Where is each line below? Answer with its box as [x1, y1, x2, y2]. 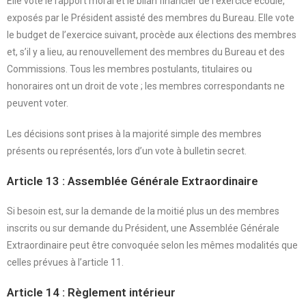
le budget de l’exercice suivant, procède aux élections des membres [7, 29, 296, 40]
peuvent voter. [7, 97, 68, 109]
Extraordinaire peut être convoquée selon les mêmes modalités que [7, 239, 298, 251]
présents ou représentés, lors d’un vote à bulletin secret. [7, 145, 247, 156]
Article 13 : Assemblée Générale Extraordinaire [7, 173, 258, 188]
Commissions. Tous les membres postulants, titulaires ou [7, 63, 252, 74]
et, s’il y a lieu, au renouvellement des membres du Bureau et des [7, 46, 285, 57]
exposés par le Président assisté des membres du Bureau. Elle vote [7, 12, 294, 23]
